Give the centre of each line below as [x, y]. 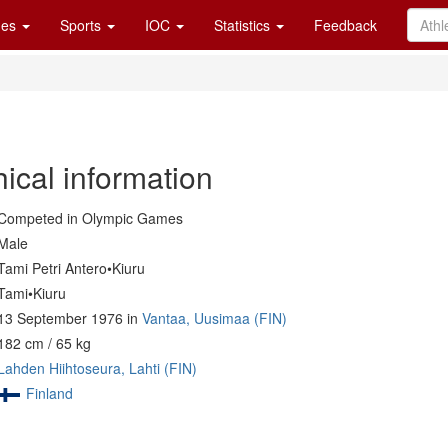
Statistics [244, 25]
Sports [82, 25]
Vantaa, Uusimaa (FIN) [214, 318]
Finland [49, 393]
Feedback [345, 25]
